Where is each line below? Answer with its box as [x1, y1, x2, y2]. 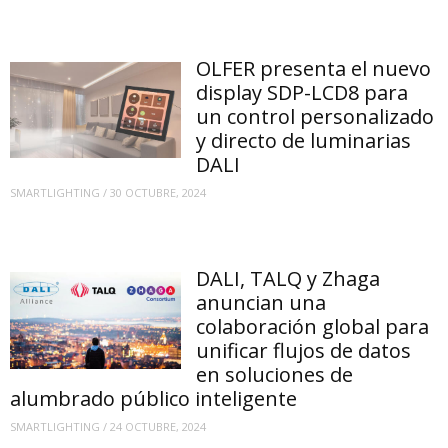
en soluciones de [196, 361, 354, 389]
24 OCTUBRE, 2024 [110, 418, 206, 434]
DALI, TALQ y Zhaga [196, 265, 381, 293]
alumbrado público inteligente [10, 385, 297, 413]
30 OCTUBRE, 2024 [110, 184, 206, 200]
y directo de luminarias [196, 127, 412, 155]
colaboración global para [196, 313, 430, 341]
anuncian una [196, 289, 327, 317]
